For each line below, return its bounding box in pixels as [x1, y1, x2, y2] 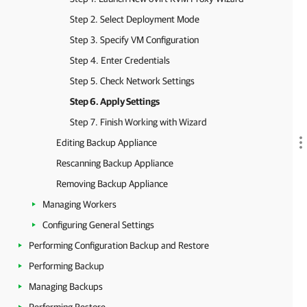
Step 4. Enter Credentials [70, 55, 170, 66]
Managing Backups [29, 281, 103, 292]
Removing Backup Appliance [56, 178, 168, 189]
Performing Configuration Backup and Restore [29, 240, 209, 251]
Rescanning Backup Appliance [56, 158, 173, 169]
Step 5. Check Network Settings [70, 75, 195, 86]
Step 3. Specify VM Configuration [70, 34, 199, 45]
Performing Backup [29, 260, 104, 271]
